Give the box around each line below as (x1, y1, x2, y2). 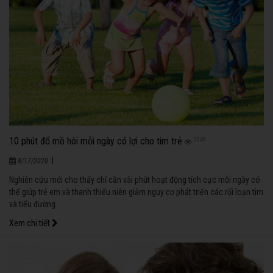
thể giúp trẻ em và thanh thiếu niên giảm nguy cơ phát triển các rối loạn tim (9, 187, 263, 197)
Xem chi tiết (9, 218, 52, 229)
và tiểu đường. (9, 199, 57, 210)
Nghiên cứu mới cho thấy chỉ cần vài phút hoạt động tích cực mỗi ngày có (9, 175, 260, 185)
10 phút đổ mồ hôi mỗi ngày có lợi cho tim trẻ (9, 135, 182, 147)
